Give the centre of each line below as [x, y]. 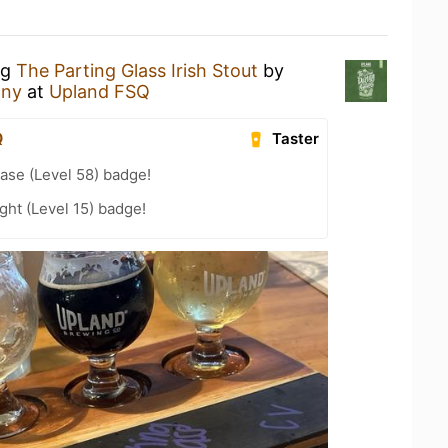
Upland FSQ [99, 91]
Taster [296, 138]
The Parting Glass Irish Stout [137, 70]
